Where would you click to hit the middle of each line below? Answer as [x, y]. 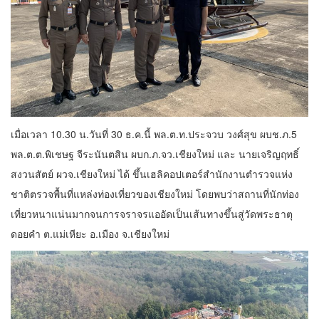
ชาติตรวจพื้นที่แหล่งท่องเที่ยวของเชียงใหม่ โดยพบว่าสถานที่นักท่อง [155, 194]
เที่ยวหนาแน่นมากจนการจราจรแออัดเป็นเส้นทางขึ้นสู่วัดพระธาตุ [152, 214]
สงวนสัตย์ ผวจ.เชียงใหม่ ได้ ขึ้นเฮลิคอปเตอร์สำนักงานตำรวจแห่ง [152, 174]
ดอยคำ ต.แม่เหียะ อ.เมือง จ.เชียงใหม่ [90, 234]
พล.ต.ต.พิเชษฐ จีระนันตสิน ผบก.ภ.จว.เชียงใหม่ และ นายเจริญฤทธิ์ [155, 154]
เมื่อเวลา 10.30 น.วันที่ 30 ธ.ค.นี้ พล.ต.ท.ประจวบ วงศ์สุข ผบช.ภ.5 [154, 134]
